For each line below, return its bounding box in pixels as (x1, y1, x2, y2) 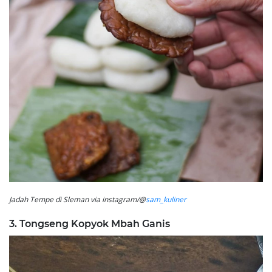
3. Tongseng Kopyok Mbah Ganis (9, 218, 170, 230)
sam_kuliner (146, 194, 186, 205)
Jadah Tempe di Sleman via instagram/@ (9, 194, 146, 205)
